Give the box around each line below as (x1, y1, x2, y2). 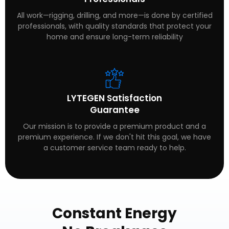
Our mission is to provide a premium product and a (23, 121, 206, 131)
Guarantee (89, 103, 140, 116)
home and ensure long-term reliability (46, 31, 183, 42)
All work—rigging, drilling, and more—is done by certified (16, 10, 213, 20)
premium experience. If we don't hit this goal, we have (18, 131, 211, 142)
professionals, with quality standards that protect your (17, 20, 212, 31)
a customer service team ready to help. (43, 142, 186, 153)
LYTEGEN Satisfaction (67, 91, 162, 104)
